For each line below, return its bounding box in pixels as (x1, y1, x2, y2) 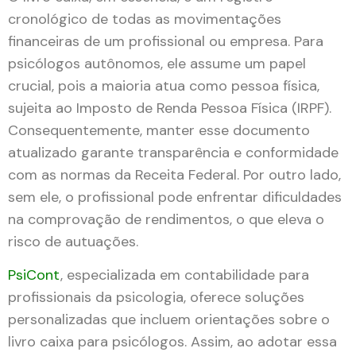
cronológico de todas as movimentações (8, 9, 281, 29)
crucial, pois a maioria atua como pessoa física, (8, 75, 319, 95)
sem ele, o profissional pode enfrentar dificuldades (8, 187, 342, 207)
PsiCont (8, 265, 60, 285)
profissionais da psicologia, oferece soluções (8, 288, 304, 308)
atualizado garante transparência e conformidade (8, 142, 339, 162)
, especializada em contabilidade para (60, 265, 309, 285)
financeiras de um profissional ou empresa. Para (8, 31, 323, 51)
